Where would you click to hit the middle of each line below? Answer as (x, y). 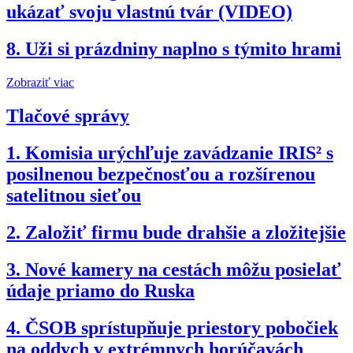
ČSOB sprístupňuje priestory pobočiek (182, 327)
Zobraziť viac (40, 83)
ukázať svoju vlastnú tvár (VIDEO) (149, 12)
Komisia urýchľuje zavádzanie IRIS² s (179, 153)
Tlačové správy (68, 116)
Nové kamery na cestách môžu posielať (183, 269)
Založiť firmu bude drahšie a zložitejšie (186, 232)
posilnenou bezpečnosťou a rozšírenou (161, 175)
